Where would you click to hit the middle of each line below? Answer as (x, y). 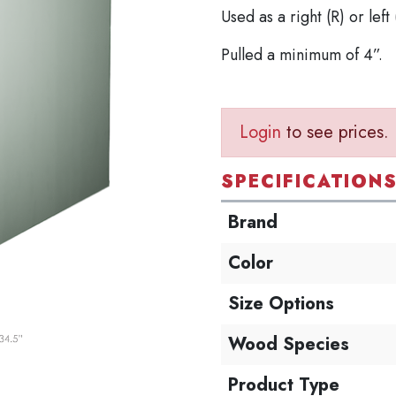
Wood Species (289, 344)
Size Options (282, 304)
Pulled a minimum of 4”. (302, 55)
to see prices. (335, 132)
